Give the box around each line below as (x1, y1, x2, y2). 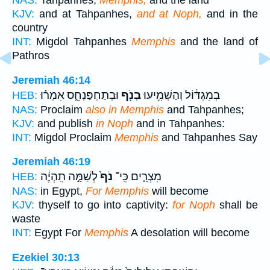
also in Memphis (86, 103, 164, 116)
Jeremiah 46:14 (12, 74, 90, 86)
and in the (202, 8, 259, 20)
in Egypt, (37, 185, 86, 198)
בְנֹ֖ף (119, 88, 141, 102)
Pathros (12, 49, 49, 62)
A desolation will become (128, 227, 250, 239)
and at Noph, (136, 8, 202, 20)
